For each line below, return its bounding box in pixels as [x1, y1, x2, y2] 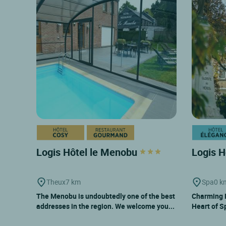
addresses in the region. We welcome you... [36, 201, 175, 211]
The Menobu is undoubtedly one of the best [36, 191, 175, 201]
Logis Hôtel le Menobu [36, 145, 140, 159]
